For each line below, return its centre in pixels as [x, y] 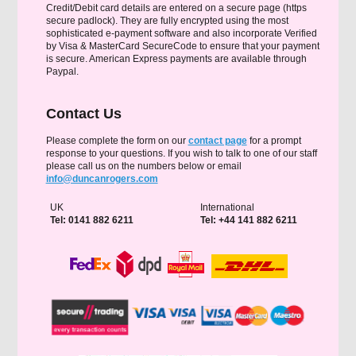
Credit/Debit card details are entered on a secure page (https [176, 8]
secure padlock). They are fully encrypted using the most [167, 21]
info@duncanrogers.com [102, 179]
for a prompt [274, 141]
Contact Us [83, 114]
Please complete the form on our [117, 141]
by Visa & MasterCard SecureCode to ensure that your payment [182, 46]
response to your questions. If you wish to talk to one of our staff [181, 153]
